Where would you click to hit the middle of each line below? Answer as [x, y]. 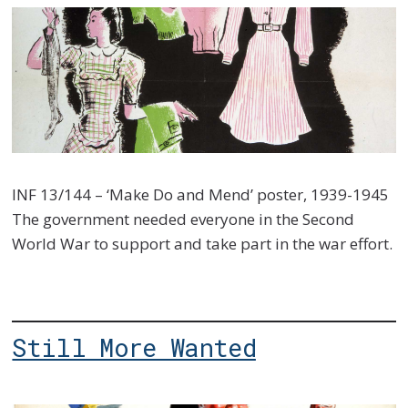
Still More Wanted [134, 347]
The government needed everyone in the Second [184, 219]
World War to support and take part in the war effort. [203, 243]
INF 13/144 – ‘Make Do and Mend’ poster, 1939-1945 [201, 194]
